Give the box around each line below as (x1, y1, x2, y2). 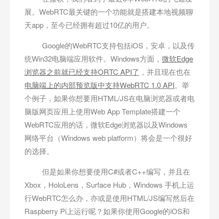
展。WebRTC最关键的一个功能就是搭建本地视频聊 (24, 6, 193, 17)
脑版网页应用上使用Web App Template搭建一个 (24, 106, 180, 117)
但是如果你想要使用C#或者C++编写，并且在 (24, 166, 190, 177)
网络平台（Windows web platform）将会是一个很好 (24, 132, 192, 143)
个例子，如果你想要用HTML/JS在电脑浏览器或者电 (24, 93, 195, 104)
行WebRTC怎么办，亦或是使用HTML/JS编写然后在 (24, 193, 195, 203)
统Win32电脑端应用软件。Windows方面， (24, 53, 162, 64)
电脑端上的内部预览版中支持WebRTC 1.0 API (24, 80, 175, 90)
